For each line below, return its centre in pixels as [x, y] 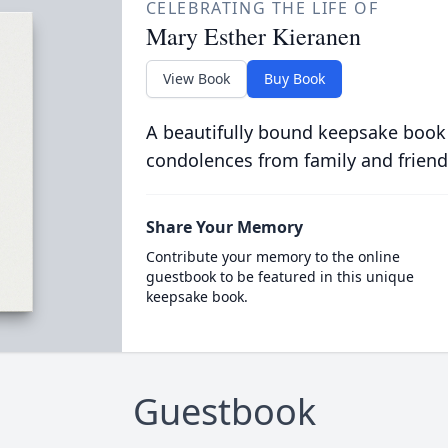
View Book [196, 78]
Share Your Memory [224, 227]
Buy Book [294, 78]
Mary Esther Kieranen [253, 36]
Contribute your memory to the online [272, 256]
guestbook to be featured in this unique [279, 276]
